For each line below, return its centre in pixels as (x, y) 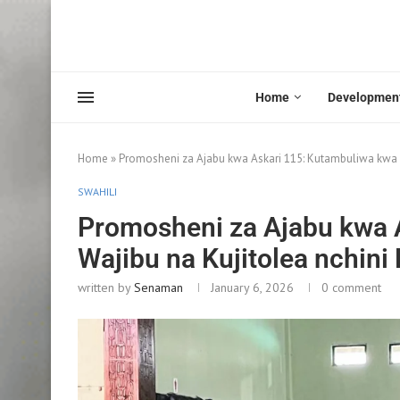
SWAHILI (97, 191)
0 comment (351, 287)
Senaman (158, 287)
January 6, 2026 (252, 287)
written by (106, 287)
